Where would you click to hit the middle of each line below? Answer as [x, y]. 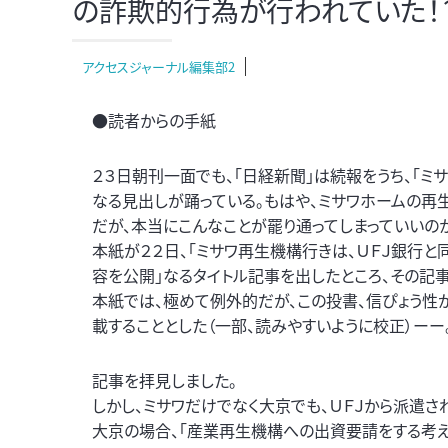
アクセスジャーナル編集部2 [158, 66]
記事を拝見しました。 [164, 380]
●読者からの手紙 [154, 120]
